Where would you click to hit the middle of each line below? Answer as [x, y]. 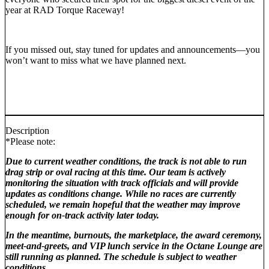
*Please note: [30, 141]
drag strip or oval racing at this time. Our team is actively [116, 172]
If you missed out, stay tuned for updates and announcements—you [133, 49]
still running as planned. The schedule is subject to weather [121, 256]
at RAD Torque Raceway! [73, 10]
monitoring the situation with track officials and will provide [122, 183]
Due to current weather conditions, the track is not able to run [126, 161]
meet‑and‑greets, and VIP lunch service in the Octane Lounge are [134, 246]
